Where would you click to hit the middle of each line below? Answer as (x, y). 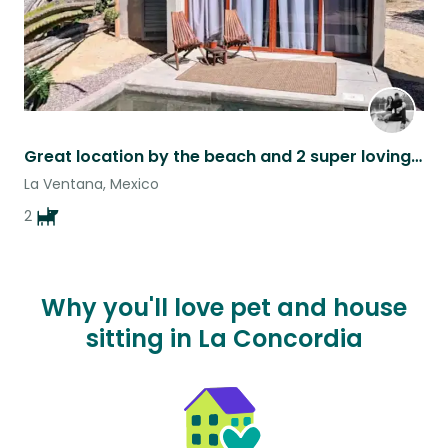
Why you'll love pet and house (224, 308)
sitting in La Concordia (224, 339)
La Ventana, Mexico (91, 184)
